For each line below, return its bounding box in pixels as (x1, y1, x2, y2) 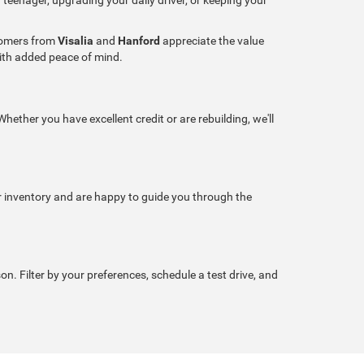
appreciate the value (160, 33, 264, 47)
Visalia (58, 33, 93, 47)
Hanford (118, 33, 160, 47)
